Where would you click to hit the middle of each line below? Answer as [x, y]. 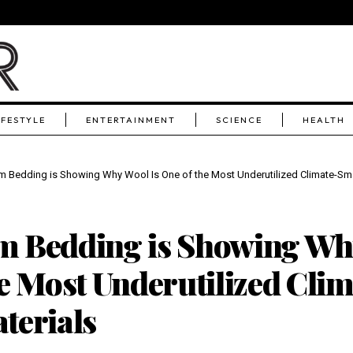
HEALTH [324, 120]
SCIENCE [240, 120]
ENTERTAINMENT [131, 120]
